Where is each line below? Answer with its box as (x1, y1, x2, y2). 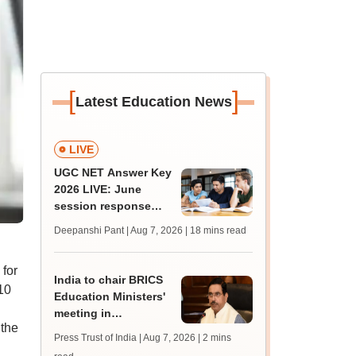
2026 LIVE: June (54, 183, 142, 195)
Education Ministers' (54, 290, 166, 303)
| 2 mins (198, 332, 232, 343)
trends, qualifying (54, 233, 151, 246)
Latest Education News (75, 94, 232, 110)
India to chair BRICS (54, 273, 164, 286)
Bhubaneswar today (54, 323, 164, 336)
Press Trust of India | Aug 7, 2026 (54, 332, 196, 343)
